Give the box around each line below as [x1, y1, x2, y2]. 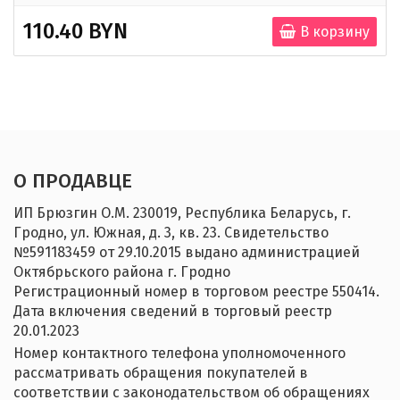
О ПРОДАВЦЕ [13, 169, 132, 194]
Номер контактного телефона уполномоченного [13, 345, 346, 362]
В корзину [300, 23, 370, 41]
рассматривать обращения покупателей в [13, 364, 308, 382]
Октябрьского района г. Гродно [13, 263, 230, 281]
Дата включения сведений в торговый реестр [13, 303, 332, 321]
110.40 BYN [23, 19, 128, 45]
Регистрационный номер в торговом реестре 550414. [13, 283, 379, 301]
